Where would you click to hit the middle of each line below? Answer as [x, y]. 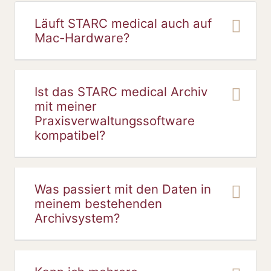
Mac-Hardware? [82, 38]
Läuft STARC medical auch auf [123, 23]
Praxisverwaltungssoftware [115, 121]
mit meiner [66, 106]
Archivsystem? [77, 218]
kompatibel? [70, 135]
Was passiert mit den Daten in [123, 189]
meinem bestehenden [98, 204]
